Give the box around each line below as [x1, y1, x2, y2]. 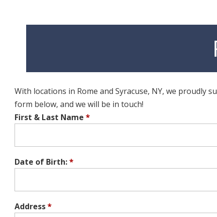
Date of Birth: [15, 156, 67, 167]
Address [15, 201, 46, 212]
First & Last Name [15, 112, 84, 123]
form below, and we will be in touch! [15, 99, 143, 110]
